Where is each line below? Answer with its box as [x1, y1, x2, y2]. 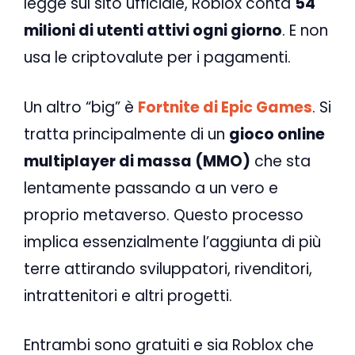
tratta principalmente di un [24, 123, 229, 145]
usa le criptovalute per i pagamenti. [24, 47, 291, 69]
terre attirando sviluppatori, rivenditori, [24, 258, 312, 280]
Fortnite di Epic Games [138, 96, 312, 118]
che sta [250, 150, 311, 172]
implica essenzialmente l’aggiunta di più [24, 231, 321, 253]
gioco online [229, 123, 325, 145]
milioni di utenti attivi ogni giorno [24, 20, 282, 42]
